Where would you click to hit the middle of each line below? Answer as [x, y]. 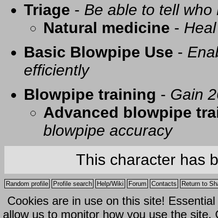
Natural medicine [107, 28]
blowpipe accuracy [108, 131]
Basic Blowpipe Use [99, 52]
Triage [47, 10]
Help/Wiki [110, 184]
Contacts [164, 184]
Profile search [73, 184]
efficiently [56, 70]
